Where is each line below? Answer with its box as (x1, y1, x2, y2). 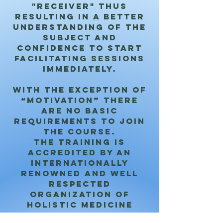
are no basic (41, 106, 118, 115)
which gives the (31, 210, 128, 220)
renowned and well (21, 168, 138, 178)
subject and (42, 32, 117, 42)
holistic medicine (26, 200, 133, 210)
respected (48, 179, 111, 189)
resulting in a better (14, 11, 145, 21)
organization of (29, 189, 130, 199)
